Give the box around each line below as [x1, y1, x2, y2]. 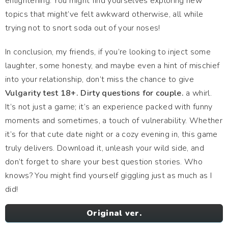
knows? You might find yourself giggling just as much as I [5, 170, 212, 181]
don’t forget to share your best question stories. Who [5, 156, 203, 167]
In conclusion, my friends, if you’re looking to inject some [5, 46, 211, 58]
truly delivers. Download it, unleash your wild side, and [5, 142, 204, 154]
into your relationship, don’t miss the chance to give [5, 74, 194, 85]
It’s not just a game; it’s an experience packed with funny [5, 101, 213, 112]
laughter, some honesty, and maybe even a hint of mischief [5, 60, 220, 71]
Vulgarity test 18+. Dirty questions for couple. [5, 88, 184, 99]
